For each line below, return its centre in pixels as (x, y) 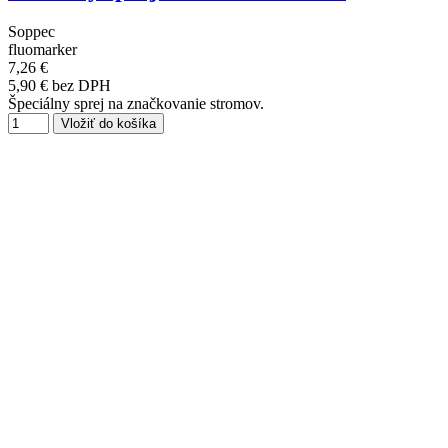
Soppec (31, 31)
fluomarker (42, 49)
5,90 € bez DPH (59, 85)
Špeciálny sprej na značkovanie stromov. (136, 103)
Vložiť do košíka (108, 123)
